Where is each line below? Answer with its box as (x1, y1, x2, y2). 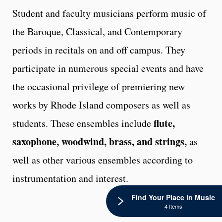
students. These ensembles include (12, 116, 154, 130)
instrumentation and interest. (12, 171, 128, 185)
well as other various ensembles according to (12, 153, 193, 166)
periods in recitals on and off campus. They (12, 43, 185, 56)
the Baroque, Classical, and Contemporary (12, 24, 182, 38)
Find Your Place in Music (131, 192, 215, 202)
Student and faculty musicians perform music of (12, 6, 206, 20)
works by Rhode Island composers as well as (12, 98, 190, 111)
